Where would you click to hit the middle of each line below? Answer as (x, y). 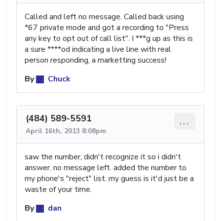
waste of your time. (58, 189)
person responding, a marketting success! (95, 60)
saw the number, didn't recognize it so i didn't (103, 157)
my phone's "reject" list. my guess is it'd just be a (109, 178)
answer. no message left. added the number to (106, 167)
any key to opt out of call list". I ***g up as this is (109, 38)
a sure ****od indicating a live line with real (98, 49)
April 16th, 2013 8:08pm (66, 131)
